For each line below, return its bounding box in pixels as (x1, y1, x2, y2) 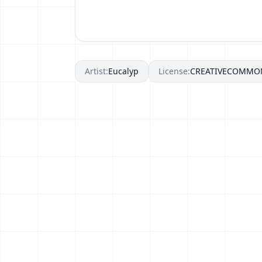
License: (158, 65, 190, 77)
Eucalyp (108, 65, 139, 77)
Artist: (85, 65, 108, 77)
